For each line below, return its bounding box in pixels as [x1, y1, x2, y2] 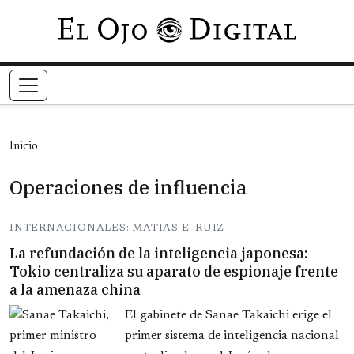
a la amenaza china [9, 281, 141, 299]
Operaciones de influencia [9, 175, 247, 201]
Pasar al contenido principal [175, 21, 323, 33]
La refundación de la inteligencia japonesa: [9, 244, 308, 263]
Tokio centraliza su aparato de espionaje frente [9, 262, 338, 281]
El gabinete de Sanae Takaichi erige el [125, 309, 332, 322]
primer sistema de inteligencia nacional [125, 330, 339, 343]
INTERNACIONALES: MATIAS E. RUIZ [9, 223, 225, 234]
